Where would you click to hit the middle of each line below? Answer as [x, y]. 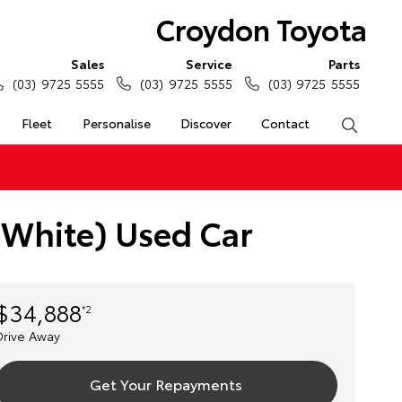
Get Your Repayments [166, 384]
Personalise [116, 123]
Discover [205, 123]
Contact [286, 123]
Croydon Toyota [261, 28]
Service [209, 64]
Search [377, 123]
